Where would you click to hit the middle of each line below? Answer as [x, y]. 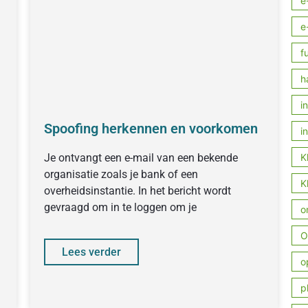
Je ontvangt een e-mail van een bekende [141, 157]
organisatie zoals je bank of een [121, 174]
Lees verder [91, 252]
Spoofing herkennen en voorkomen [151, 128]
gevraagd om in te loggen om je [120, 207]
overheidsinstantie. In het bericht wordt [137, 190]
